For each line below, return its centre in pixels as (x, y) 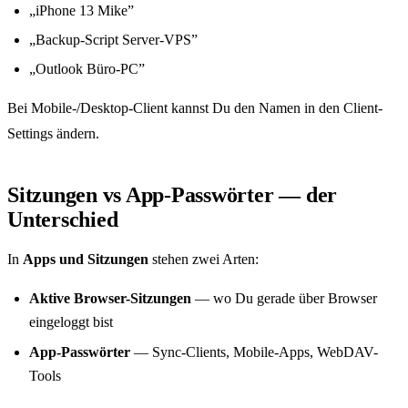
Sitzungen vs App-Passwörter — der (173, 195)
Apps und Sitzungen (86, 260)
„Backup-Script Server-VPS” (113, 39)
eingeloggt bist (71, 322)
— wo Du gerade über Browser (284, 299)
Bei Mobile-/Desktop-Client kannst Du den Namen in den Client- (195, 108)
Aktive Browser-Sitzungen (110, 299)
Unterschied (63, 220)
